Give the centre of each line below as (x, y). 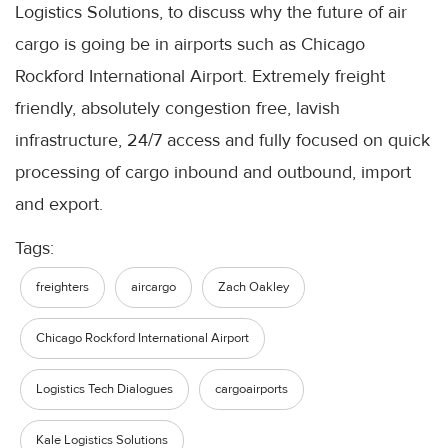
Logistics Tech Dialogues (104, 389)
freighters (62, 287)
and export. (59, 204)
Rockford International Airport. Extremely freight (200, 76)
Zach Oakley (253, 287)
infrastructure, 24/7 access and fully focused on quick (222, 140)
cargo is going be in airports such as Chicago (190, 44)
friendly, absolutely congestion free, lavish (177, 108)
